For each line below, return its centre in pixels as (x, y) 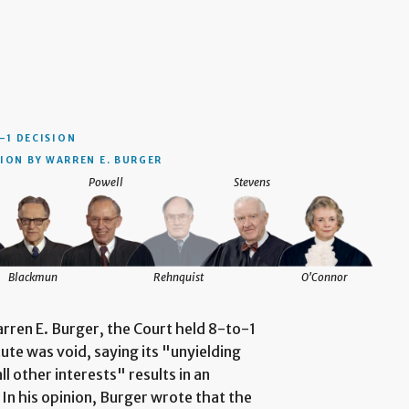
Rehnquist (179, 278)
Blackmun (33, 278)
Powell (105, 183)
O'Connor (325, 278)
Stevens (252, 183)
